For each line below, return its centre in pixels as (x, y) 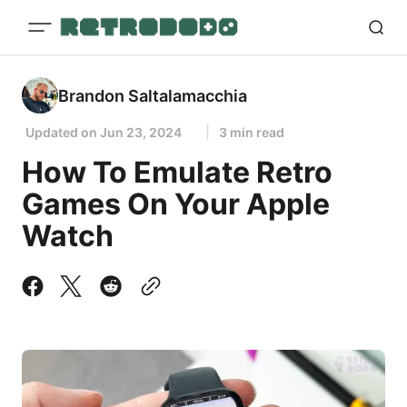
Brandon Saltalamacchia (153, 95)
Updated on (63, 132)
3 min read (252, 132)
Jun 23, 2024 (141, 132)
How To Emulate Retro (177, 172)
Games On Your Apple (176, 204)
